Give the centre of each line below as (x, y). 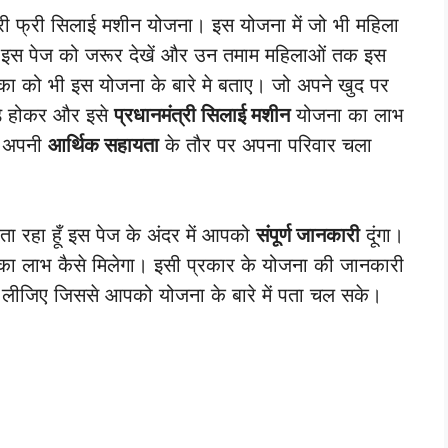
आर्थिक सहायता (103, 144)
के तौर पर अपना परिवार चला (265, 144)
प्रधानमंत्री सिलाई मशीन (202, 114)
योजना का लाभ (347, 114)
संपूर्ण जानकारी (308, 234)
